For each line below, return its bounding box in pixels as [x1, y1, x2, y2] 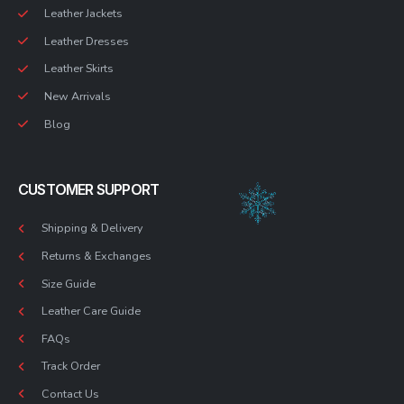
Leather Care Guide [41, 303, 141, 319]
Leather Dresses [44, 32, 129, 49]
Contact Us [41, 385, 99, 401]
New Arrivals [44, 87, 111, 104]
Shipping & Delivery [41, 220, 142, 236]
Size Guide [41, 275, 96, 291]
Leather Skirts [44, 60, 114, 77]
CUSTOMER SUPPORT [18, 180, 160, 199]
